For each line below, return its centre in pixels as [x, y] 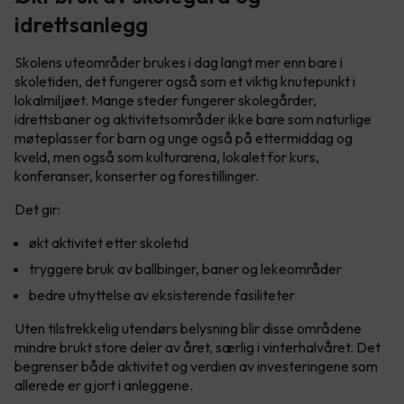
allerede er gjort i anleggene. [105, 386]
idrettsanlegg [83, 25]
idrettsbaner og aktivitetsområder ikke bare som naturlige [193, 119]
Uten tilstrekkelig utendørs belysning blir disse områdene [188, 329]
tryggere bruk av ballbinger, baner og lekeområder [188, 269]
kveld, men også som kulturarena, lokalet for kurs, [167, 157]
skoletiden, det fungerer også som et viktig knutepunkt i [185, 82]
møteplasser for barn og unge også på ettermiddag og [184, 138]
